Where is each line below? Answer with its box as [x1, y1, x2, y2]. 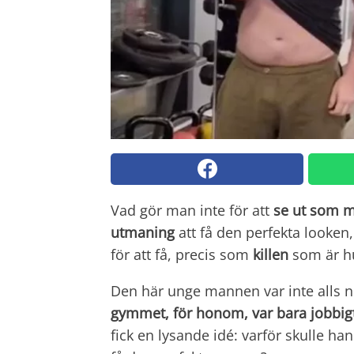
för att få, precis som [111, 244, 253, 264]
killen [253, 244, 288, 264]
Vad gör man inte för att [111, 200, 273, 220]
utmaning [111, 222, 175, 242]
